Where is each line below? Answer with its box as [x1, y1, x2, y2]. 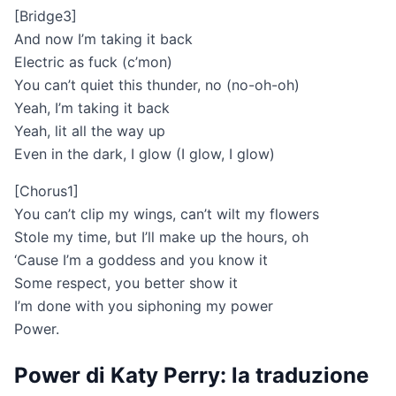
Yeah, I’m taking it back [14, 99, 170, 118]
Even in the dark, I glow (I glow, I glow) [14, 145, 275, 164]
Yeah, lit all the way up [14, 122, 165, 141]
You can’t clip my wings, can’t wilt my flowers [14, 205, 319, 224]
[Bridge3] [14, 7, 77, 26]
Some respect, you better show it [14, 274, 238, 293]
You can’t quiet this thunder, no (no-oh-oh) [14, 76, 300, 95]
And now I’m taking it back [14, 30, 193, 49]
